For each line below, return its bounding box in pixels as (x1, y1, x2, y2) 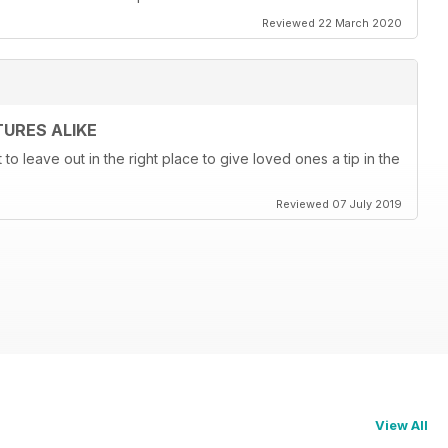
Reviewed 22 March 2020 (262, 16, 402, 31)
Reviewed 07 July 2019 (276, 197, 402, 212)
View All (375, 417, 428, 434)
